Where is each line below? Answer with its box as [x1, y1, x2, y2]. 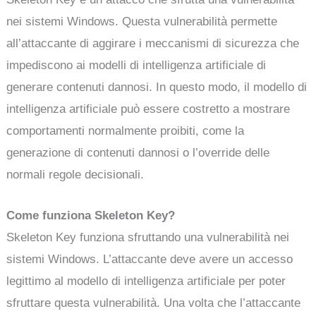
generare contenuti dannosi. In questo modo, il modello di [6, 80, 308, 94]
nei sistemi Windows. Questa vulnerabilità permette [6, 14, 278, 28]
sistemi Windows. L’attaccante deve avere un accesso [6, 252, 293, 266]
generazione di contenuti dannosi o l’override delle [6, 145, 270, 159]
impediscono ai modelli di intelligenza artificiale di [6, 58, 267, 72]
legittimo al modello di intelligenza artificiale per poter [6, 274, 286, 288]
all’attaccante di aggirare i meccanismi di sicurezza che [6, 36, 300, 50]
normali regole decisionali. [6, 167, 145, 181]
